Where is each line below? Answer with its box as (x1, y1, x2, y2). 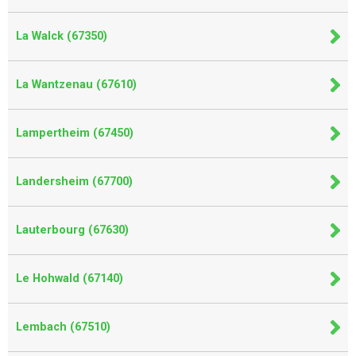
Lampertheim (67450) (16, 126, 133, 140)
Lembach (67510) (16, 320, 110, 334)
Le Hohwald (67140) (16, 272, 123, 285)
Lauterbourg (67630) (16, 223, 129, 237)
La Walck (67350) (16, 29, 107, 43)
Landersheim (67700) (16, 175, 133, 188)
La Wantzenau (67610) (16, 78, 137, 91)
